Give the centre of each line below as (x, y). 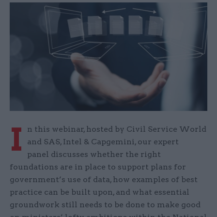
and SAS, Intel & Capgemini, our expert (103, 142)
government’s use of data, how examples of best (104, 180)
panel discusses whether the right (94, 155)
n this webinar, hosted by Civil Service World (117, 129)
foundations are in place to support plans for (98, 167)
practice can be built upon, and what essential (100, 192)
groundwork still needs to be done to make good (105, 205)
